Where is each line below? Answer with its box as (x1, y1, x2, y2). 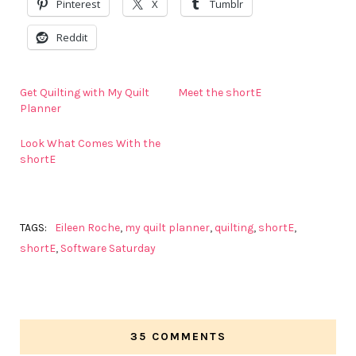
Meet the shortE (178, 86, 261, 100)
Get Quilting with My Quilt (20, 86, 149, 100)
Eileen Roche (55, 221, 120, 235)
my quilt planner (125, 221, 210, 235)
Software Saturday (60, 242, 156, 256)
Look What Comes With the (20, 137, 161, 151)
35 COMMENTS (130, 330, 226, 344)
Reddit (56, 30, 87, 45)
